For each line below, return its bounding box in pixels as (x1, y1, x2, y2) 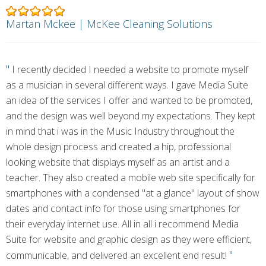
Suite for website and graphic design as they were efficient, (6, 233, 252, 246)
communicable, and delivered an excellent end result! (6, 249, 229, 262)
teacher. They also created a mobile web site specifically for (6, 171, 255, 184)
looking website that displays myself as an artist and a (6, 156, 230, 169)
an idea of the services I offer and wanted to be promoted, (6, 94, 252, 107)
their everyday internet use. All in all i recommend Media (6, 217, 239, 230)
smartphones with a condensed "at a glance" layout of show (6, 186, 259, 199)
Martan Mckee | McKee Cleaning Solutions (6, 17, 213, 31)
